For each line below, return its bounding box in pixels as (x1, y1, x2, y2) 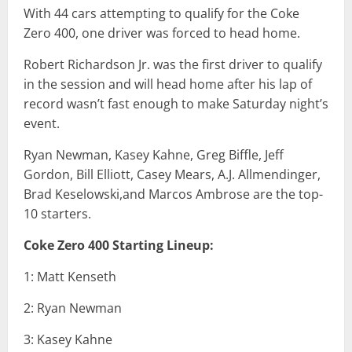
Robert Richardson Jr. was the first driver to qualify (24, 56, 322, 74)
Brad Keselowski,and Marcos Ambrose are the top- (24, 185, 323, 203)
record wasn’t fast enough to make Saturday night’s (24, 95, 328, 113)
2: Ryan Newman (24, 299, 122, 317)
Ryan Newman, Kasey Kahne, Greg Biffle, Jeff (24, 146, 284, 164)
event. (24, 115, 60, 133)
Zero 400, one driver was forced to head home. (24, 24, 300, 42)
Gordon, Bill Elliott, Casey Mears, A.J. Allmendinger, (24, 166, 321, 184)
